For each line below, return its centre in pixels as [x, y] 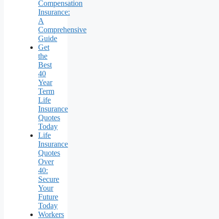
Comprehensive [62, 29]
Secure [49, 179]
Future [48, 197]
